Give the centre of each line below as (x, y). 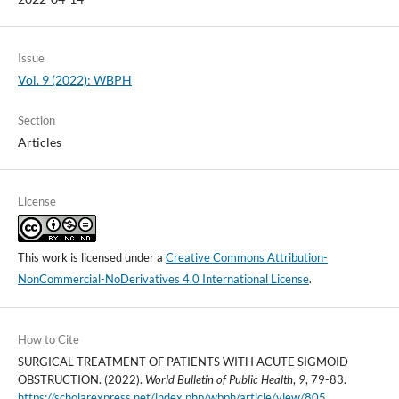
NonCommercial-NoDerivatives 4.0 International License (163, 279)
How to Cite (48, 340)
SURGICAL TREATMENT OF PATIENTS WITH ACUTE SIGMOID (183, 362)
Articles (39, 142)
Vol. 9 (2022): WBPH (74, 80)
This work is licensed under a (91, 258)
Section (36, 121)
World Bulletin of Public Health (219, 380)
